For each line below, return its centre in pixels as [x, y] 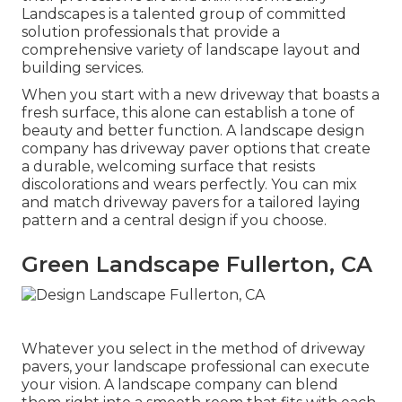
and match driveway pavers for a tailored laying [191, 203]
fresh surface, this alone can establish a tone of [188, 113]
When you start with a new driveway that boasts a [201, 95]
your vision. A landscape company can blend [180, 384]
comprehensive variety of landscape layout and [191, 50]
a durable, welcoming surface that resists [168, 167]
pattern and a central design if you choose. [174, 221]
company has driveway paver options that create [196, 149]
